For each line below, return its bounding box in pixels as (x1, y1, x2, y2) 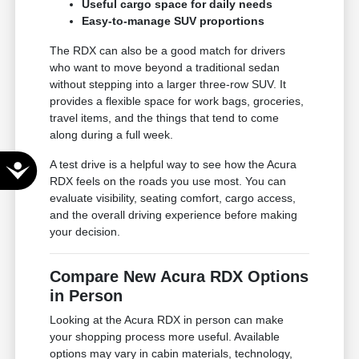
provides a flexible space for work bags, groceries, (50, 95, 305, 108)
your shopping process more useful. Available (50, 330, 280, 344)
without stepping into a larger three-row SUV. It (50, 78, 287, 91)
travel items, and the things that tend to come (50, 111, 280, 125)
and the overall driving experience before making (50, 208, 298, 222)
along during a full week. (50, 128, 174, 142)
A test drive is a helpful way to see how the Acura (50, 158, 297, 171)
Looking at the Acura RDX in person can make (50, 313, 284, 327)
